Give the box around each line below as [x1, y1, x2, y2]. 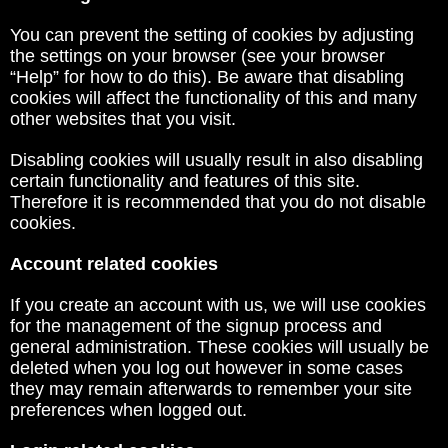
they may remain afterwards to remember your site [10, 379, 412, 399]
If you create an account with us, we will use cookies [10, 295, 426, 315]
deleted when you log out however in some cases [10, 358, 403, 378]
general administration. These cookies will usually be [10, 337, 429, 357]
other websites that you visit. [10, 109, 241, 129]
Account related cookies [10, 254, 223, 274]
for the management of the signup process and [10, 316, 382, 336]
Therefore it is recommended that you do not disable [10, 192, 426, 212]
